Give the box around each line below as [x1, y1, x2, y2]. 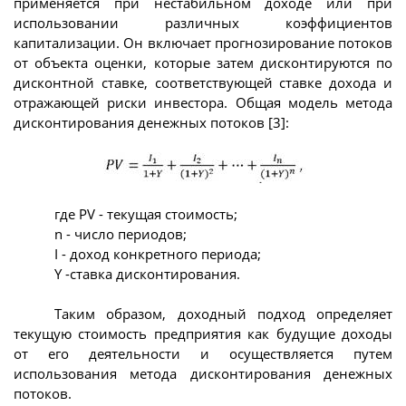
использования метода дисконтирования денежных [14, 364, 392, 383]
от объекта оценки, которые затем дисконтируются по [14, 53, 392, 72]
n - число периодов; [54, 224, 187, 243]
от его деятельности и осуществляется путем [14, 344, 392, 363]
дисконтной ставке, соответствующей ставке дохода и [14, 72, 392, 92]
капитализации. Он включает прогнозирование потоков [14, 33, 392, 52]
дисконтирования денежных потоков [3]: [14, 112, 289, 131]
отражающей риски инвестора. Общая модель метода [14, 92, 392, 111]
